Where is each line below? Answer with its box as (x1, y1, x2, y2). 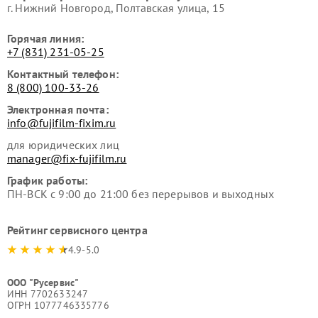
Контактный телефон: (7, 66, 119, 81)
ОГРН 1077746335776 (7, 298, 109, 312)
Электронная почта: (7, 102, 109, 116)
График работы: (7, 172, 88, 187)
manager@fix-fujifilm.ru (7, 150, 127, 165)
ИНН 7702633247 (7, 287, 89, 300)
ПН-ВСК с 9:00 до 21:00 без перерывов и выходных (7, 186, 275, 201)
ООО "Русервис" (7, 275, 79, 289)
